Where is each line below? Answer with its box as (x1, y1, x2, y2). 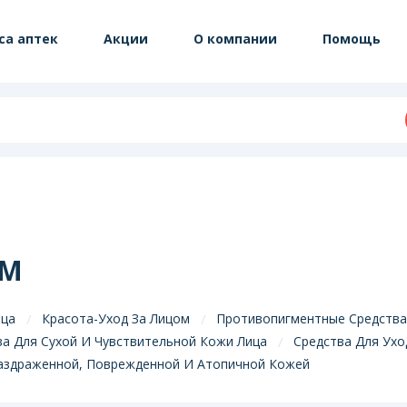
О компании (194, 30, 277, 47)
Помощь (323, 30, 381, 47)
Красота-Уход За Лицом (42, 309, 190, 327)
